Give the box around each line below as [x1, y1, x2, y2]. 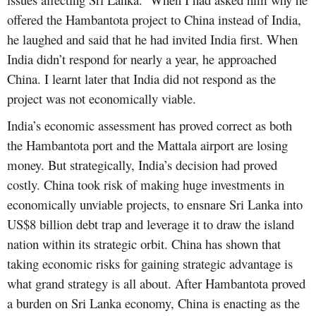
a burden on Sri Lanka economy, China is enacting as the [7, 294, 300, 312]
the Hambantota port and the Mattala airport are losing [7, 136, 288, 154]
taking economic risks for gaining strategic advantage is [7, 255, 293, 273]
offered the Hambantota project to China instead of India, [7, 11, 301, 29]
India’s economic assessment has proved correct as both [7, 116, 292, 135]
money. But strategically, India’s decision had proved [7, 156, 277, 174]
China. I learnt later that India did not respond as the [7, 70, 276, 88]
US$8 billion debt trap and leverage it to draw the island [7, 215, 294, 233]
